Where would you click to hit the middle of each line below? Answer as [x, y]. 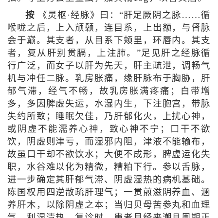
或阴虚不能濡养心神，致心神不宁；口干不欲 [109, 129]
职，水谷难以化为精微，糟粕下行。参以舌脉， [109, 167]
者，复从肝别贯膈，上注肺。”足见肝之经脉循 [109, 53]
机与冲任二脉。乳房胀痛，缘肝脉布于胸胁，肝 [109, 78]
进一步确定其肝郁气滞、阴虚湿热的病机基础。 [109, 179]
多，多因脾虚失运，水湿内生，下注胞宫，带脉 [109, 103]
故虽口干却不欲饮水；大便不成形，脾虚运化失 [109, 154]
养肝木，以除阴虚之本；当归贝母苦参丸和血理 [109, 205]
